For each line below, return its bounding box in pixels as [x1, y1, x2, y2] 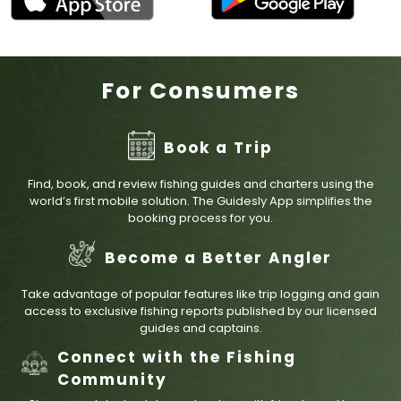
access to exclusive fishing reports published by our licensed [24, 302, 377, 320]
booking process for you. [128, 209, 273, 226]
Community [57, 368, 167, 390]
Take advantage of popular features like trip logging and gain [21, 285, 380, 303]
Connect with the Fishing [57, 346, 296, 368]
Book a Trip [164, 137, 273, 159]
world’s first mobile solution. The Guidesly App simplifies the [29, 192, 372, 209]
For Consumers [101, 74, 300, 107]
